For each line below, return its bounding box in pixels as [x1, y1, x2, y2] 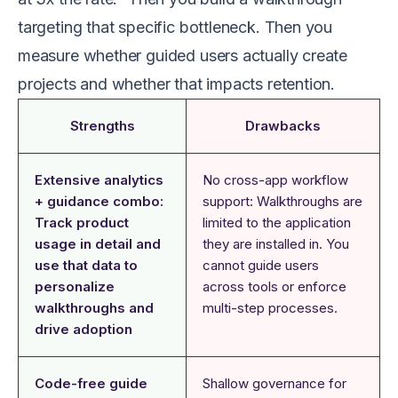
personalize [35, 278, 115, 295]
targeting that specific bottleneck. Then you [18, 18, 333, 36]
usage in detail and [35, 235, 161, 252]
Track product [35, 214, 129, 231]
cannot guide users [203, 257, 319, 274]
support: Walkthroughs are [203, 193, 362, 210]
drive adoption [35, 321, 132, 338]
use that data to [35, 257, 138, 274]
